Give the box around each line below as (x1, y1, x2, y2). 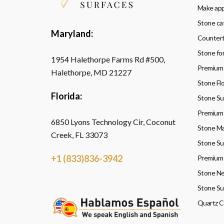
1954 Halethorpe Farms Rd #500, (51, 54, 165, 64)
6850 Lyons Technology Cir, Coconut (51, 117, 175, 126)
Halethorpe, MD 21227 (51, 67, 131, 77)
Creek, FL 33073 (51, 130, 107, 139)
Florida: (51, 90, 82, 101)
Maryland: (51, 28, 93, 39)
